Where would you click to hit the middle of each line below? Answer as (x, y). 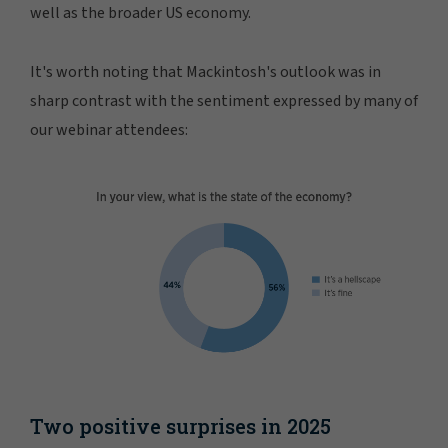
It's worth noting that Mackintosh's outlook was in (205, 72)
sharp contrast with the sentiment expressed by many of (224, 101)
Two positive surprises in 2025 (180, 425)
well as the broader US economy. (140, 13)
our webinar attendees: (109, 130)
